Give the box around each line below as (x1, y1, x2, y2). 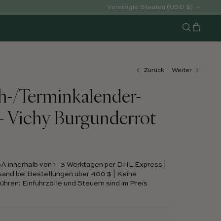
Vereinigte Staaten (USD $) (107, 4, 193, 10)
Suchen (182, 29, 204, 36)
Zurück (143, 67, 164, 74)
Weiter (172, 67, 192, 74)
